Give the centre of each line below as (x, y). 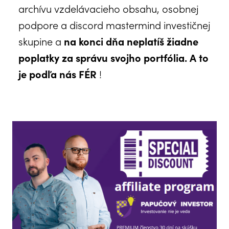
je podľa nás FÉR (59, 73)
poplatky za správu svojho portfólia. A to (113, 57)
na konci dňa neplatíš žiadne (131, 41)
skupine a (41, 41)
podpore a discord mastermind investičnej (114, 24)
